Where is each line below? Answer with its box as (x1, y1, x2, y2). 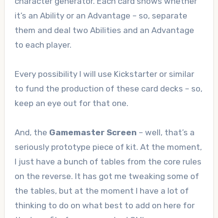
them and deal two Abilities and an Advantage (14, 25, 194, 36)
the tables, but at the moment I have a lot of (14, 186, 189, 196)
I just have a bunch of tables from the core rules (14, 157, 201, 167)
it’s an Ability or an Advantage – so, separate (14, 11, 187, 21)
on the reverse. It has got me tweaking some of (14, 171, 199, 182)
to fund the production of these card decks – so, (14, 84, 202, 94)
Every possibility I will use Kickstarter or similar (14, 69, 194, 79)
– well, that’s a (136, 127, 195, 138)
